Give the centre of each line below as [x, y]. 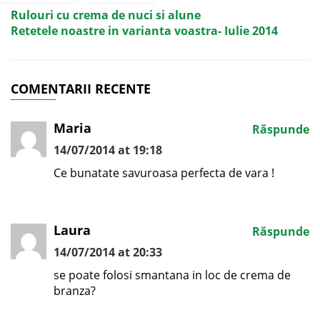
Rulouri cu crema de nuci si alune [106, 15]
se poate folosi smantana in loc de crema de [172, 275]
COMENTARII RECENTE [81, 88]
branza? [75, 290]
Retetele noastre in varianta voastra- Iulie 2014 [144, 30]
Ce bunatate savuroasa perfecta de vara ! [164, 172]
